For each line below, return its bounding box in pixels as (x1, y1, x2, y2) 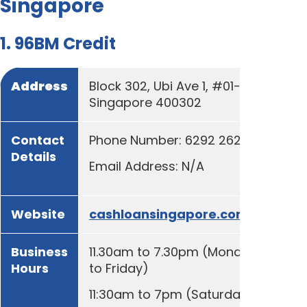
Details (11, 147, 56, 165)
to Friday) (89, 259, 149, 277)
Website (11, 205, 65, 223)
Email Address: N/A (89, 157, 204, 175)
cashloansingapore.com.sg (89, 205, 268, 223)
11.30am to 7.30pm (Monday (89, 243, 257, 260)
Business (11, 243, 68, 260)
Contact (11, 131, 64, 149)
